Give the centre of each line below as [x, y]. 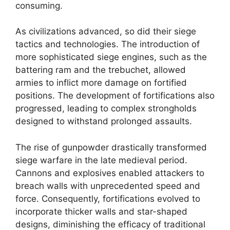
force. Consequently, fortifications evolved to [108, 198]
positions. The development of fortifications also [115, 95]
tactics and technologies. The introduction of [108, 44]
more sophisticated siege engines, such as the [111, 57]
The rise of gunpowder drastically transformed [111, 147]
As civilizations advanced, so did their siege [106, 31]
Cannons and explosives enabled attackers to [110, 173]
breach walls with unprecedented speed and [108, 186]
